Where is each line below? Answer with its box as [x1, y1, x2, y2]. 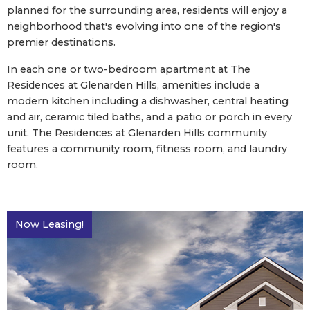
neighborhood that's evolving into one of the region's [7, 19, 281, 33]
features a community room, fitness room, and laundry [7, 142, 287, 155]
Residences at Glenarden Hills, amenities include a [7, 78, 259, 91]
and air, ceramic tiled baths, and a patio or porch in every [7, 110, 292, 123]
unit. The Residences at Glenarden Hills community [7, 126, 267, 139]
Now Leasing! [15, 217, 84, 230]
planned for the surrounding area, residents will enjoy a [7, 3, 287, 17]
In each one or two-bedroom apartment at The [7, 62, 250, 75]
